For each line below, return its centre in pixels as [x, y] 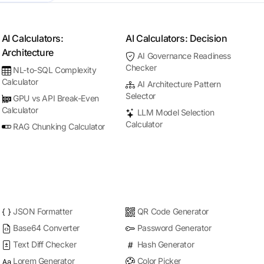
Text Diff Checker [45, 244]
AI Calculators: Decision [176, 38]
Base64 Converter [46, 228]
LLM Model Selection [176, 112]
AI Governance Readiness [184, 56]
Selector [141, 96]
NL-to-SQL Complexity [55, 70]
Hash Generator [166, 244]
